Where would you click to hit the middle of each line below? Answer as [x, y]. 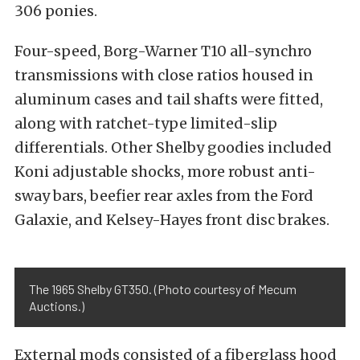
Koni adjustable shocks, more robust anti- [165, 172]
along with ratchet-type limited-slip [146, 124]
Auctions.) [57, 306]
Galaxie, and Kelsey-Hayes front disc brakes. [172, 220]
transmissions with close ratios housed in [164, 76]
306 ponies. [56, 11]
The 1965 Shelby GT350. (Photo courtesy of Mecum [163, 289]
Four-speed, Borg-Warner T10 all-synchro [163, 51]
